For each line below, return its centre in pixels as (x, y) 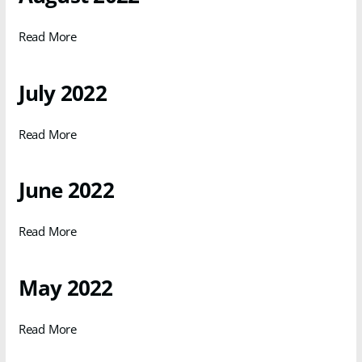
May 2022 (65, 287)
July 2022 (62, 93)
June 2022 (66, 190)
